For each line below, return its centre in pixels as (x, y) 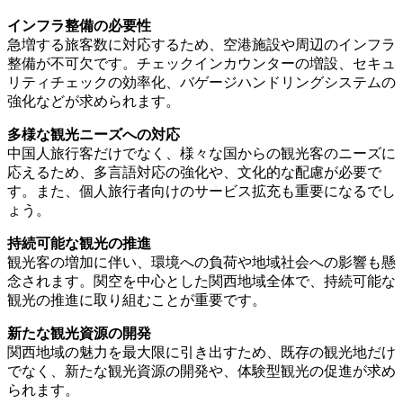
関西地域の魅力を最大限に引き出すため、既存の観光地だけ (201, 352)
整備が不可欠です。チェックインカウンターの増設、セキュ (201, 63)
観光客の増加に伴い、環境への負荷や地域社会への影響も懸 (201, 262)
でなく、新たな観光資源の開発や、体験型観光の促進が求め (201, 371)
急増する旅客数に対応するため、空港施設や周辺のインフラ (201, 44)
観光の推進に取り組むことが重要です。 (137, 300)
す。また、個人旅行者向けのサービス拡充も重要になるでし (201, 191)
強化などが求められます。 (94, 101)
